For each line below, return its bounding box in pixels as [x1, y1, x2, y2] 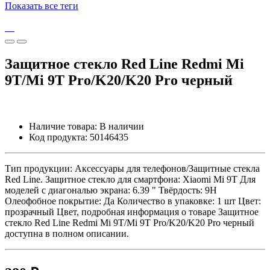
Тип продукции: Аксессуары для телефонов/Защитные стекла [5, 163, 260, 174]
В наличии [99, 121, 144, 131]
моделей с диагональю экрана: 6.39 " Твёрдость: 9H [5, 184, 217, 195]
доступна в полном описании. [5, 228, 129, 239]
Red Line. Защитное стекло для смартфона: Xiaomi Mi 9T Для [5, 174, 256, 184]
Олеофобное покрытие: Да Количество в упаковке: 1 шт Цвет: [5, 195, 261, 206]
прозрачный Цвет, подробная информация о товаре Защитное [5, 206, 259, 217]
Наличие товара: [29, 121, 99, 131]
